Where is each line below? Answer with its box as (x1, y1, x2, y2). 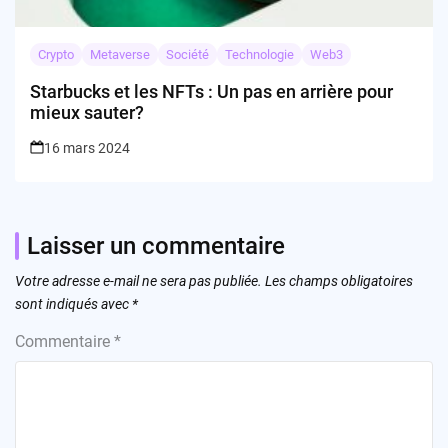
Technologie (225, 47, 294, 63)
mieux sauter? (30, 102, 144, 124)
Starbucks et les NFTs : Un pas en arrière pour (30, 81, 393, 103)
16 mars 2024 (44, 140, 130, 157)
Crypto (38, 47, 74, 63)
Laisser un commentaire (27, 232, 285, 261)
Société (166, 47, 209, 63)
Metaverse (90, 47, 150, 63)
